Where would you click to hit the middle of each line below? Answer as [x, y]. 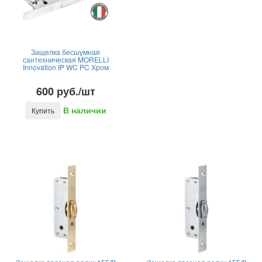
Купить [43, 110]
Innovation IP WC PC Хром [65, 67]
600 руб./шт [65, 91]
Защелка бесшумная [65, 52]
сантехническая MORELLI [65, 59]
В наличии [85, 110]
